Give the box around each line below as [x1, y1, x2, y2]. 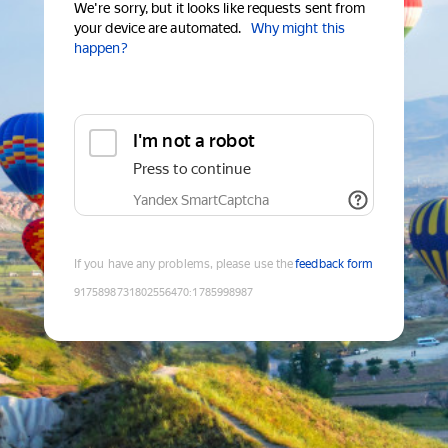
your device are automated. [74, 20, 242, 37]
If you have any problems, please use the [74, 257, 294, 272]
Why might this [250, 20, 345, 37]
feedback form [295, 257, 374, 272]
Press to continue [133, 160, 251, 179]
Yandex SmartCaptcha [133, 192, 269, 209]
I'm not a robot [133, 130, 255, 152]
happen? [74, 40, 128, 57]
